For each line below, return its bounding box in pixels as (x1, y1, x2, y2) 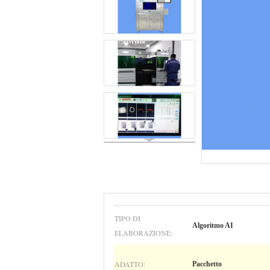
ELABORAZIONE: (115, 228, 172, 237)
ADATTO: (115, 259, 145, 269)
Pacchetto (192, 260, 222, 268)
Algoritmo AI (192, 221, 233, 230)
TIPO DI (115, 213, 140, 223)
